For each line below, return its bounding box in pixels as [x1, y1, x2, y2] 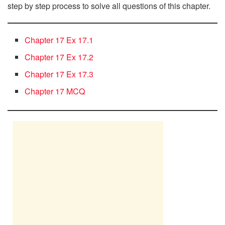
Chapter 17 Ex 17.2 [25, 51, 94, 63]
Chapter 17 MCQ [25, 85, 85, 97]
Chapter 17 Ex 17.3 [25, 68, 94, 80]
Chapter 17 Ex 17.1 [25, 34, 94, 46]
